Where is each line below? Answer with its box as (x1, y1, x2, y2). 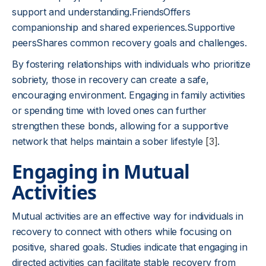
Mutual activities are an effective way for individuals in (12, 210, 243, 222)
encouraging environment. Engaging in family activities (12, 89, 245, 101)
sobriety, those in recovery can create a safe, (12, 74, 209, 85)
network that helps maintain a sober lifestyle (12, 135, 206, 147)
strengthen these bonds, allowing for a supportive (12, 120, 229, 132)
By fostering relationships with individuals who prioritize (12, 58, 251, 70)
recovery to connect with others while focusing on (12, 226, 232, 237)
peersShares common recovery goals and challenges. (12, 37, 247, 49)
